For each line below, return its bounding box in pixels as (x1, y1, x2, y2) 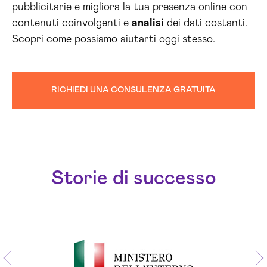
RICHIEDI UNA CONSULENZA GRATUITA (51, 86, 216, 94)
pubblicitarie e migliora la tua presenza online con (12, 2, 247, 13)
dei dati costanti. (164, 18, 247, 29)
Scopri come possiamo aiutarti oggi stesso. (12, 34, 215, 45)
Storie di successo (51, 169, 216, 188)
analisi (132, 18, 164, 29)
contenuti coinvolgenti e (12, 18, 132, 29)
